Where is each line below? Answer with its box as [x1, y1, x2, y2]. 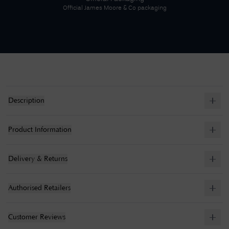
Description [8, 97, 44, 105]
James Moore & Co [84, 5, 136, 12]
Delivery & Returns [8, 155, 67, 164]
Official [62, 5, 84, 12]
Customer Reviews [8, 213, 65, 222]
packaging [135, 5, 167, 12]
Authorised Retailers [8, 184, 71, 193]
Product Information [8, 126, 72, 134]
